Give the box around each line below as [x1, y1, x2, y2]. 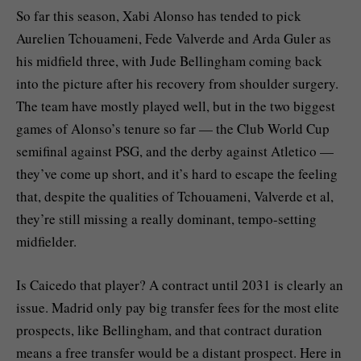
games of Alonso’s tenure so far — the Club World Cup [16, 119, 330, 139]
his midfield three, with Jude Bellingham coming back [16, 52, 322, 71]
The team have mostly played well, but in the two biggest [16, 97, 335, 116]
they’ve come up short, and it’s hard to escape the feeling [16, 164, 338, 184]
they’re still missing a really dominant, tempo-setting [16, 210, 317, 229]
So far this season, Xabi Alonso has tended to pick [16, 6, 301, 26]
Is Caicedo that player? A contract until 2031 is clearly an [16, 276, 343, 295]
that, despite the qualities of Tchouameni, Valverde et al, [16, 187, 334, 206]
